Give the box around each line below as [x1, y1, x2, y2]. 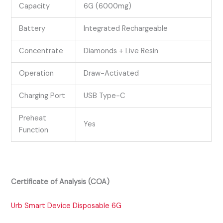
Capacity [19, 1, 50, 11]
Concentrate [19, 46, 64, 56]
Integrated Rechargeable [84, 24, 168, 34]
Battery [19, 24, 46, 34]
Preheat [19, 113, 47, 123]
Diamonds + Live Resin [84, 46, 161, 56]
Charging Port [19, 91, 66, 101]
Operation [19, 69, 54, 79]
